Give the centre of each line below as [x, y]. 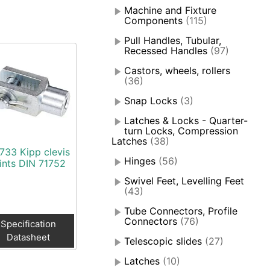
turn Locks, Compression [181, 131]
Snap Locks [151, 101]
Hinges [140, 161]
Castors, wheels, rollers [177, 71]
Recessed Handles [166, 51]
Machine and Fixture [171, 11]
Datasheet [29, 237]
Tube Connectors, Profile [181, 211]
